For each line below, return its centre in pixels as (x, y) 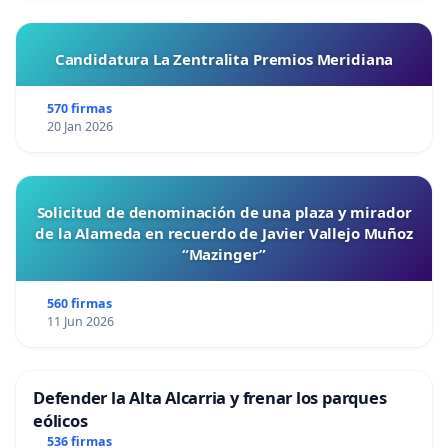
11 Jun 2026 (80, 322)
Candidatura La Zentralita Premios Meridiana (224, 59)
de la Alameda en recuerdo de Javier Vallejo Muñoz (224, 233)
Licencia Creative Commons (272, 35)
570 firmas (79, 109)
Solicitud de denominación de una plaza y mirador (224, 212)
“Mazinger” (224, 254)
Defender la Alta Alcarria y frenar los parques (210, 398)
